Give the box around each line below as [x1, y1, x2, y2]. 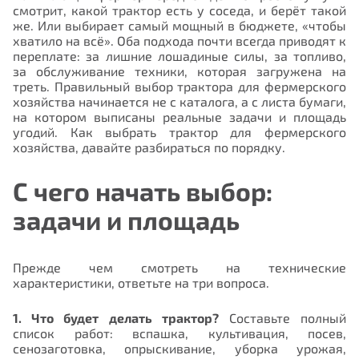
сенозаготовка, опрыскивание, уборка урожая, [13, 340, 346, 356]
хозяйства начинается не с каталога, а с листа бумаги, [13, 93, 346, 109]
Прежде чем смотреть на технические [13, 260, 346, 276]
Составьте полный [218, 309, 347, 325]
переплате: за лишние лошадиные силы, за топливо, [13, 47, 346, 63]
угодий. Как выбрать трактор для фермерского [13, 123, 346, 139]
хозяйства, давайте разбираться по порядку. [13, 139, 285, 155]
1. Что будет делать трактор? [13, 309, 219, 325]
